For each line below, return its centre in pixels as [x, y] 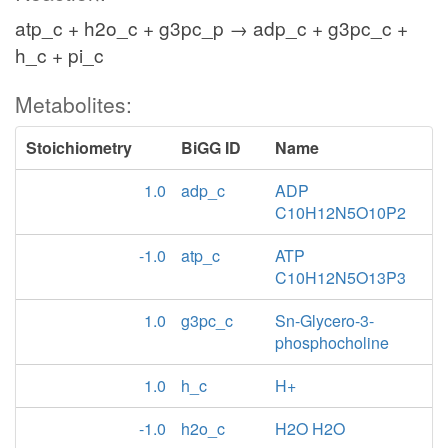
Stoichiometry [79, 147]
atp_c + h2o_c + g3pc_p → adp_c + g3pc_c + [211, 27]
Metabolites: [73, 104]
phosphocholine [332, 342]
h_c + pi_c [59, 54]
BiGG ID [211, 147]
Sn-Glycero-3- [325, 320]
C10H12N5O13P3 [341, 277]
